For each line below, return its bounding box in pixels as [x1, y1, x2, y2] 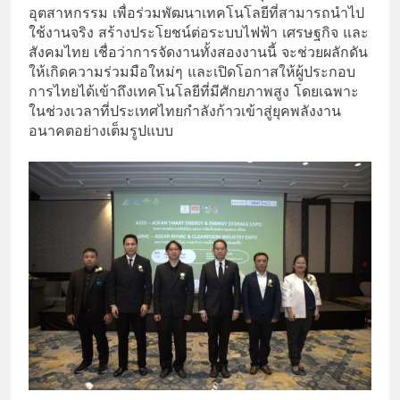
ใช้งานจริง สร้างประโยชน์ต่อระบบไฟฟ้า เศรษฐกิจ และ [29, 22, 369, 41]
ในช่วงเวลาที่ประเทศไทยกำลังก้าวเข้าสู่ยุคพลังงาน [29, 101, 341, 120]
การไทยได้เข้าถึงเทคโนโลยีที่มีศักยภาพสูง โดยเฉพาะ [29, 81, 359, 100]
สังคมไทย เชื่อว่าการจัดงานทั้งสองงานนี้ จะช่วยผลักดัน [29, 42, 368, 61]
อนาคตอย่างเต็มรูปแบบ [29, 121, 173, 139]
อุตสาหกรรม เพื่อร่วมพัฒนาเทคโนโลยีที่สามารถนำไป [29, 3, 364, 21]
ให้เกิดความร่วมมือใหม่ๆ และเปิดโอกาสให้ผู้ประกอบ [29, 62, 355, 80]
